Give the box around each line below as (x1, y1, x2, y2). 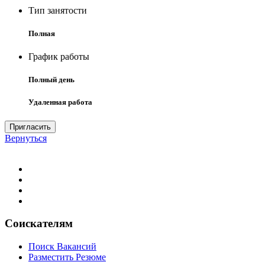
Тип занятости (28, 5, 87, 15)
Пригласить (9, 122, 51, 131)
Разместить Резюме (28, 252, 106, 263)
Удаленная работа (28, 98, 92, 107)
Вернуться (5, 132, 47, 143)
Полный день (28, 75, 75, 85)
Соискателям (5, 217, 73, 230)
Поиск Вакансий (28, 241, 96, 252)
